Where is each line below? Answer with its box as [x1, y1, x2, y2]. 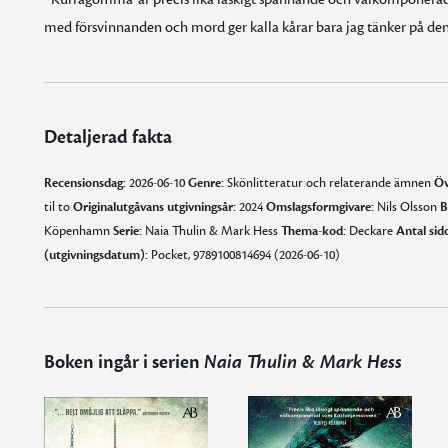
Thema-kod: [280, 223, 346, 239]
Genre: [187, 175, 224, 191]
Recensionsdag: [43, 175, 126, 191]
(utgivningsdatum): [43, 247, 148, 263]
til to [43, 199, 73, 215]
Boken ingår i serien [43, 350, 204, 374]
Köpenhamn [43, 223, 113, 239]
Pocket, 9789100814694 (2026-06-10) [147, 247, 340, 263]
